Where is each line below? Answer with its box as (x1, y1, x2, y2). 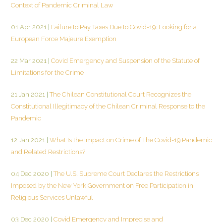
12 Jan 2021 (11, 136, 45, 144)
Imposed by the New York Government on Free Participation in (11, 181, 193, 189)
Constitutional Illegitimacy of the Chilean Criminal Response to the (11, 102, 205, 110)
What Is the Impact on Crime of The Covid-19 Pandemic (48, 136, 212, 144)
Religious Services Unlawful (11, 193, 93, 201)
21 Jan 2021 (11, 90, 45, 98)
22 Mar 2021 (11, 56, 47, 64)
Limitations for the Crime (11, 68, 84, 76)
